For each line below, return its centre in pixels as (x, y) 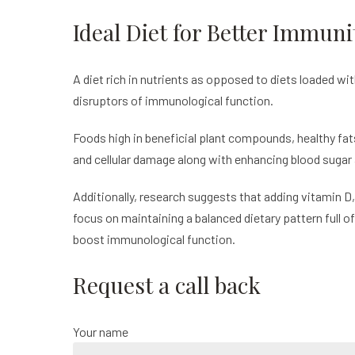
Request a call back (167, 285)
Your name (101, 332)
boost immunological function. (155, 239)
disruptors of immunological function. (173, 101)
